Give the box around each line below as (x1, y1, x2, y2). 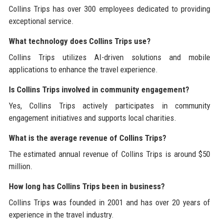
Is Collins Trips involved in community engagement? (8, 84, 189, 94)
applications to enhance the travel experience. (8, 64, 158, 74)
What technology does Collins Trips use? (8, 36, 151, 46)
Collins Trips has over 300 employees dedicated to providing (8, 3, 211, 14)
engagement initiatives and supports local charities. (8, 112, 176, 123)
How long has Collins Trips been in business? (8, 181, 165, 191)
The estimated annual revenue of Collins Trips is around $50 (8, 149, 211, 159)
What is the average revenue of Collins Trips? (8, 132, 166, 143)
